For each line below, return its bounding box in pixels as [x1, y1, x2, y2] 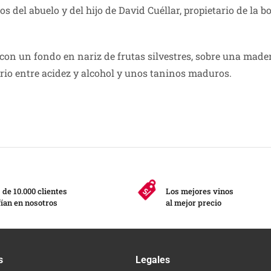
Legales [135, 253, 170, 266]
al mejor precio [166, 197, 221, 209]
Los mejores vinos [166, 186, 233, 197]
